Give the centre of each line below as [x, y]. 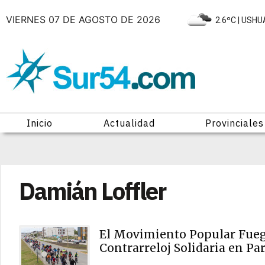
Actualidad [129, 123]
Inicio [39, 123]
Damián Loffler [92, 191]
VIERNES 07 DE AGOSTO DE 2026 [85, 19]
